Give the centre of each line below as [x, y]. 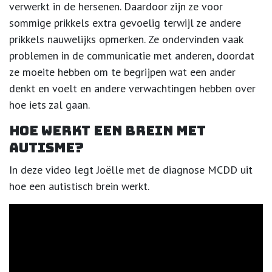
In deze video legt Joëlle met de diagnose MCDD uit [131, 170]
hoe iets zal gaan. [49, 105]
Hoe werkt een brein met [107, 131]
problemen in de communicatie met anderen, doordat [132, 56]
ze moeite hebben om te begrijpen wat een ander [122, 72]
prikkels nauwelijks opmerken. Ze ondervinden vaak [126, 39]
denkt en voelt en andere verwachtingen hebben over [132, 89]
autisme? [46, 148]
